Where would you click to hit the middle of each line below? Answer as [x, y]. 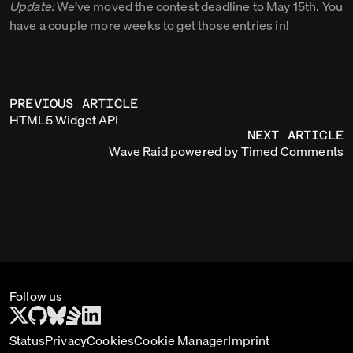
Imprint [249, 341]
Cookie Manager [181, 341]
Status [27, 341]
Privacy [66, 341]
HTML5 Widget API [64, 120]
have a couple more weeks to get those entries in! [149, 26]
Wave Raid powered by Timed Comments [226, 152]
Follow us [36, 297]
